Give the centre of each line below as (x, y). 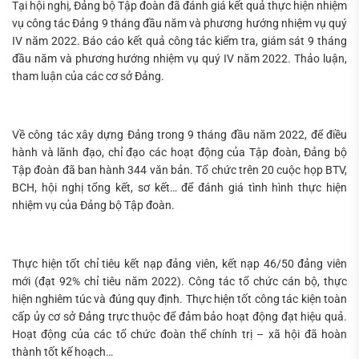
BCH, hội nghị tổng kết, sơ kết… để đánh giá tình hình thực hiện (179, 188)
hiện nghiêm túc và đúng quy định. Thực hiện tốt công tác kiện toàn (179, 298)
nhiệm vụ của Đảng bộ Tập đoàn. (93, 205)
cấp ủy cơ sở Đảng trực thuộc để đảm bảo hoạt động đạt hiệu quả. (179, 316)
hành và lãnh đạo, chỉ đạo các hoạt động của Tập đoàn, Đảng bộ (179, 152)
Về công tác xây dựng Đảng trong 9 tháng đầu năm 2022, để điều (179, 135)
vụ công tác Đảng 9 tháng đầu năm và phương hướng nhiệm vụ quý (179, 24)
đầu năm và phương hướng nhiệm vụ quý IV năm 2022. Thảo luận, (179, 59)
